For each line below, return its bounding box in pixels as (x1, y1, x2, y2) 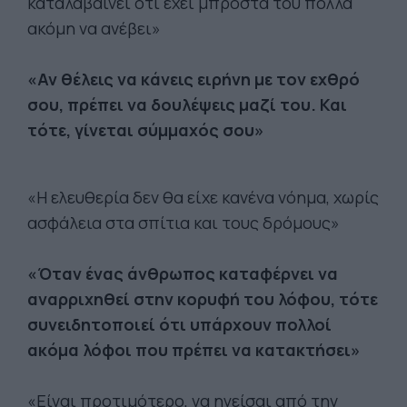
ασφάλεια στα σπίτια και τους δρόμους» (27, 212, 340, 233)
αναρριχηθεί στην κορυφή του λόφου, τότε (27, 288, 378, 310)
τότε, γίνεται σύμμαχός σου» (27, 119, 264, 141)
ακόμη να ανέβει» (27, 17, 161, 39)
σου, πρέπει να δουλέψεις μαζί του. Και (27, 94, 347, 115)
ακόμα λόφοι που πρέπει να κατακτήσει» (27, 339, 361, 361)
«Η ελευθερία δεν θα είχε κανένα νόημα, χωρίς (27, 186, 379, 208)
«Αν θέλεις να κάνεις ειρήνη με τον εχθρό (27, 68, 360, 90)
